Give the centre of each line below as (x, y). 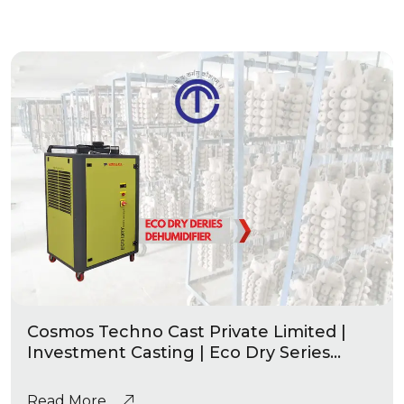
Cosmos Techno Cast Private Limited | (187, 332)
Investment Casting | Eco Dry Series (179, 353)
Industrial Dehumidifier (125, 374)
